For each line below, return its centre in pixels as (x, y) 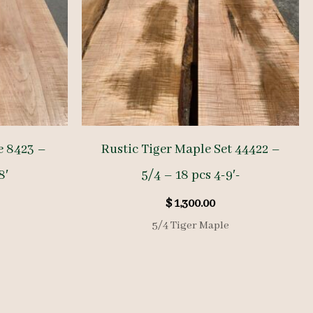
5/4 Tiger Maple (190, 225)
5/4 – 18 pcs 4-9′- (190, 175)
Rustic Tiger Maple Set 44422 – (190, 149)
